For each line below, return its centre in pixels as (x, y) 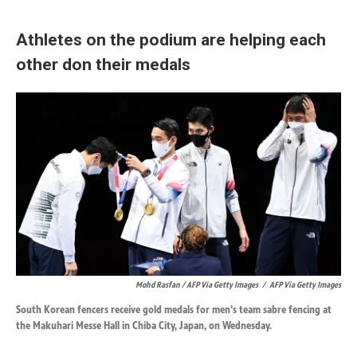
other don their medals (103, 65)
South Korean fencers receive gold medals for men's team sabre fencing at (174, 309)
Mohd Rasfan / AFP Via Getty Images (197, 284)
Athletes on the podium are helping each (171, 40)
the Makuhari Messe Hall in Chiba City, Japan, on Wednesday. (144, 325)
